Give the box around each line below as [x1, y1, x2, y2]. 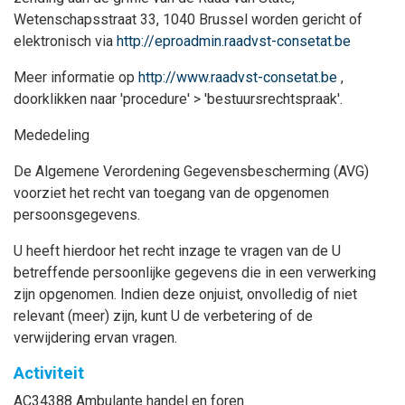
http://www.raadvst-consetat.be [138, 69, 337, 86]
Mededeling [14, 127, 89, 144]
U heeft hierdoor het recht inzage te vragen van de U [14, 242, 341, 259]
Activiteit [14, 363, 84, 382]
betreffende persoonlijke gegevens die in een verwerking [14, 264, 376, 281]
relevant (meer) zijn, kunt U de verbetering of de [14, 307, 313, 325]
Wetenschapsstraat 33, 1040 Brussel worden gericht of [14, 11, 363, 28]
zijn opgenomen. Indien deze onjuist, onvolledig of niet [14, 286, 357, 303]
